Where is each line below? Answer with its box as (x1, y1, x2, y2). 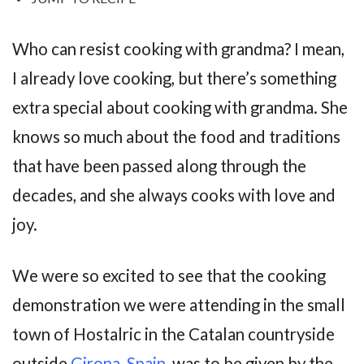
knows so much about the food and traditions (12, 127, 340, 147)
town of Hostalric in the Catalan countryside (12, 324, 335, 344)
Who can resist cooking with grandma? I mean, (12, 39, 344, 59)
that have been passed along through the (12, 156, 306, 176)
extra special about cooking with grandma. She (12, 97, 348, 118)
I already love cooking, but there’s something (12, 68, 336, 89)
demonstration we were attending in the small (12, 295, 345, 315)
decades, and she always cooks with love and (12, 185, 336, 206)
